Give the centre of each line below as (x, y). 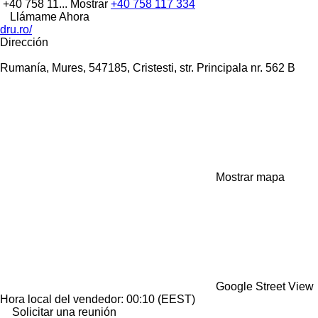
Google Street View (265, 286)
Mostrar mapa (250, 177)
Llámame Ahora (50, 16)
